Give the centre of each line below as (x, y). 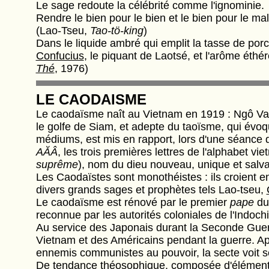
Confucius (60, 56)
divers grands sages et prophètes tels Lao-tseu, (151, 190)
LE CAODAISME (91, 99)
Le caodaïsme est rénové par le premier (133, 202)
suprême (57, 165)
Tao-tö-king (116, 31)
